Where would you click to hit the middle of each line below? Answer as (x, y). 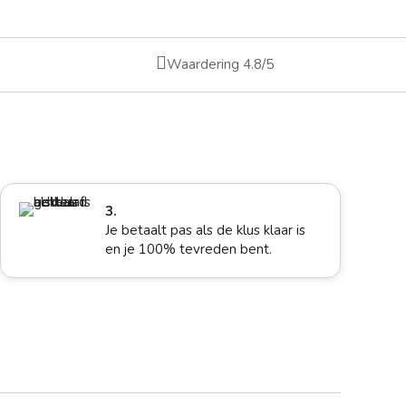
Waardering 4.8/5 (221, 65)
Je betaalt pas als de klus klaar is (206, 231)
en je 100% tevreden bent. (189, 250)
